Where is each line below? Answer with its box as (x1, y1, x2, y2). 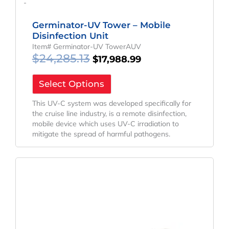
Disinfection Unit (32, 31, 108, 41)
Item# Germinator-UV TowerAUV (32, 42, 141, 52)
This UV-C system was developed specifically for (32, 98, 191, 108)
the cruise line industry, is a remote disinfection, (32, 108, 187, 118)
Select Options (39, 79, 105, 89)
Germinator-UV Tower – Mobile (32, 20, 171, 31)
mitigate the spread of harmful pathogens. (32, 129, 170, 139)
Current (114, 156, 152, 169)
